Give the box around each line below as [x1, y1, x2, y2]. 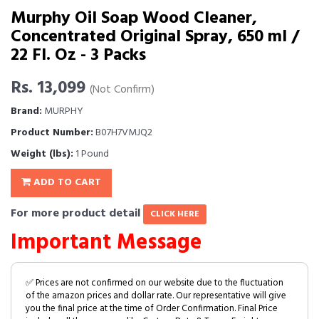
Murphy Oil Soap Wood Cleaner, [11, 5, 257, 32]
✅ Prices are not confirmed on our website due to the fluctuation [26, 276, 283, 291]
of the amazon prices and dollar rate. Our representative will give [26, 288, 286, 303]
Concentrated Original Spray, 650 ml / [11, 23, 299, 51]
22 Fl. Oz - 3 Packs [11, 42, 146, 69]
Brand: [11, 103, 42, 120]
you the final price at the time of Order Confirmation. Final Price [26, 301, 278, 316]
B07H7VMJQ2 [93, 125, 152, 141]
